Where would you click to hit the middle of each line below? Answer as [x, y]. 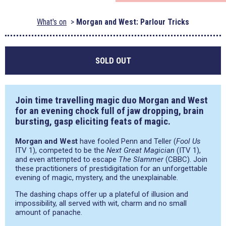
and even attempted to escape [67, 159]
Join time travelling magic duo [77, 100]
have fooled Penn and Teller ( [127, 141]
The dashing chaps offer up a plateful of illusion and [102, 194]
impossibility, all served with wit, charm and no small [101, 203]
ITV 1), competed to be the [61, 150]
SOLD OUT [113, 61]
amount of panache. [49, 212]
